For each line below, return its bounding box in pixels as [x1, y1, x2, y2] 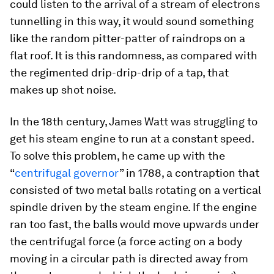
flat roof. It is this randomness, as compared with [10, 49, 257, 62]
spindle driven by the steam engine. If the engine [10, 201, 257, 214]
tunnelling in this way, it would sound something [10, 15, 254, 28]
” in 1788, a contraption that [119, 166, 259, 180]
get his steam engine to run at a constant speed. [10, 132, 254, 146]
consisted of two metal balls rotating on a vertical [10, 183, 261, 197]
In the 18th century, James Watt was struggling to [10, 115, 257, 128]
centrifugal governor [15, 166, 119, 180]
